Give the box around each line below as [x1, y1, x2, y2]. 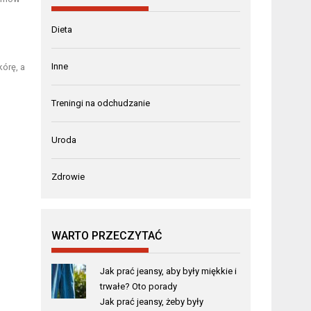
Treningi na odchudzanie [51, 98, 151, 108]
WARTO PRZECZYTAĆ [51, 229, 162, 242]
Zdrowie [51, 171, 85, 182]
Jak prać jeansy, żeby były [99, 296, 203, 307]
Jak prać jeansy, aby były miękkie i [99, 266, 237, 276]
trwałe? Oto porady [99, 281, 177, 292]
